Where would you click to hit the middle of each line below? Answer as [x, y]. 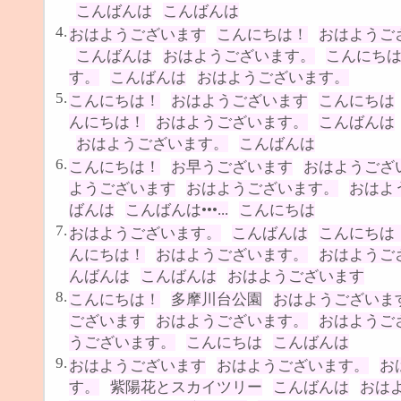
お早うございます [232, 166]
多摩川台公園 [217, 299]
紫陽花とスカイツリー [186, 387]
